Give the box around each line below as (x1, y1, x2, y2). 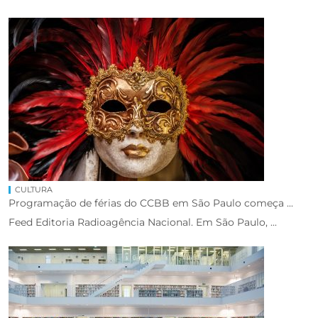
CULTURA (15, 184, 53, 194)
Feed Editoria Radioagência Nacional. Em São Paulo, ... (9, 215, 277, 229)
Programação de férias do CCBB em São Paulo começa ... (9, 196, 293, 209)
